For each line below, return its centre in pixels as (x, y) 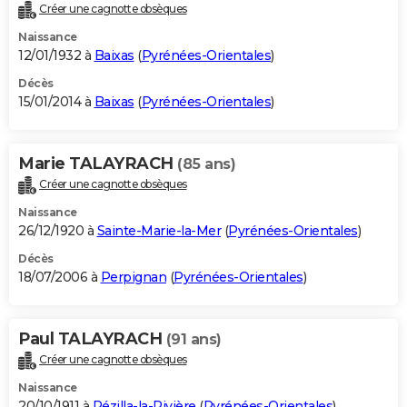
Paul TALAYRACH (92, 339)
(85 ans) (206, 164)
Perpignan (133, 278)
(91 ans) (194, 340)
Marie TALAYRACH (98, 164)
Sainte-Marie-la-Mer (159, 231)
